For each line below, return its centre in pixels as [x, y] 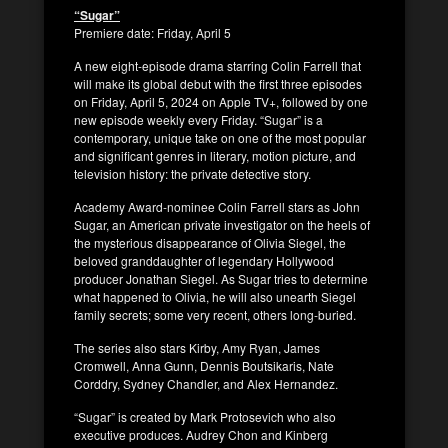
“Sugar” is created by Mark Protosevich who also [205, 416]
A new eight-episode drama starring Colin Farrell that [217, 65]
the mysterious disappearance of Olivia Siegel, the [210, 242]
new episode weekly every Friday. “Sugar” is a [198, 119]
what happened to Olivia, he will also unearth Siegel [215, 296]
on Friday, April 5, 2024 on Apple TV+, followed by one [221, 101]
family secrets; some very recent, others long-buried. [215, 314]
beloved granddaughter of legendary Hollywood [204, 260]
